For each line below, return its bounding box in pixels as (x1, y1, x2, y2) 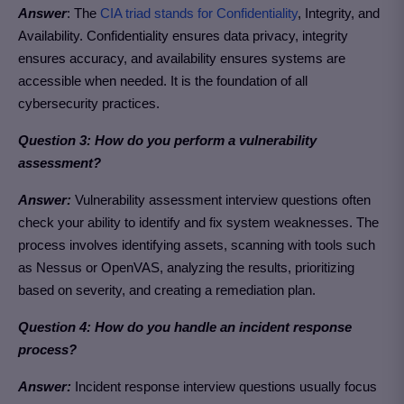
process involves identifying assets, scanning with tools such (18, 237, 375, 252)
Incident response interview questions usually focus (71, 379, 377, 394)
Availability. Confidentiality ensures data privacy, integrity (18, 28, 348, 43)
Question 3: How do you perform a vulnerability (18, 133, 317, 148)
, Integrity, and (298, 5, 380, 21)
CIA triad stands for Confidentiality (100, 5, 298, 21)
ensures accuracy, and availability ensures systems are (18, 50, 345, 66)
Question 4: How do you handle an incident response (18, 319, 352, 335)
